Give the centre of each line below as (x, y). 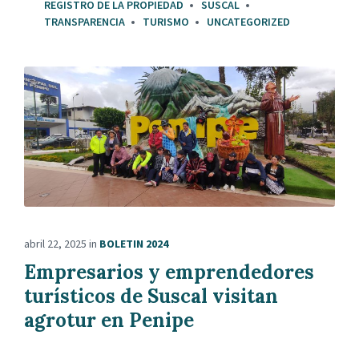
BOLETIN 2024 (134, 243)
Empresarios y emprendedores (169, 272)
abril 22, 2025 (56, 243)
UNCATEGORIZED (248, 22)
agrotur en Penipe (109, 320)
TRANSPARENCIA (85, 22)
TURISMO (166, 22)
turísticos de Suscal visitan (151, 296)
